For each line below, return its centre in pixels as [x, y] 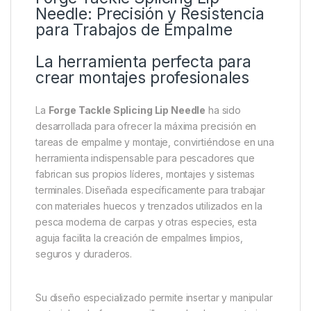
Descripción [47, 96]
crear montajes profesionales [143, 246]
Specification [179, 96]
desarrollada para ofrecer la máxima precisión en [146, 294]
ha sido [224, 278]
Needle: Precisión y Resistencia [150, 182]
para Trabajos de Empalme [134, 198]
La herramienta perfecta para [144, 230]
